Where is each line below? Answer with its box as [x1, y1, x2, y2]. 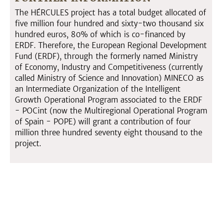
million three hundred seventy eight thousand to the [15, 128, 202, 138]
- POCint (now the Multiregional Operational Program [15, 106, 207, 116]
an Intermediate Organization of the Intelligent [15, 84, 180, 94]
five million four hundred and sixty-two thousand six [15, 19, 204, 29]
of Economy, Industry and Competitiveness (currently [15, 62, 203, 72]
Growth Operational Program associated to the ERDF [15, 95, 202, 105]
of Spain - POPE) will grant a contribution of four [15, 117, 191, 127]
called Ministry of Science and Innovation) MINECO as [15, 73, 204, 83]
